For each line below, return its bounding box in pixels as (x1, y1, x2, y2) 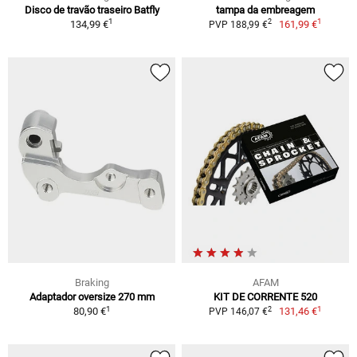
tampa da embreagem (216, 3, 315, 16)
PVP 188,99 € (208, 18, 268, 30)
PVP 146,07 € (208, 306, 268, 318)
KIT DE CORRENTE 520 (214, 291, 317, 304)
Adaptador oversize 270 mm (29, 291, 155, 304)
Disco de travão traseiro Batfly (24, 3, 159, 16)
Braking (74, 277, 109, 289)
